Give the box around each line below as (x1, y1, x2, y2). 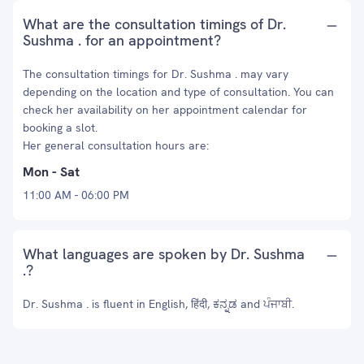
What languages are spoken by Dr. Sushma (23, 245, 305, 263)
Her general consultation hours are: (23, 138, 209, 153)
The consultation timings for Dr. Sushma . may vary (23, 67, 288, 81)
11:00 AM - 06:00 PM (23, 188, 129, 202)
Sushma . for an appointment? (23, 31, 221, 50)
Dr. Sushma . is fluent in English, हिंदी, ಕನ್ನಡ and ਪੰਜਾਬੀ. (23, 297, 294, 311)
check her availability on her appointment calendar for (23, 102, 307, 117)
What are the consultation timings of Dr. (23, 15, 286, 33)
